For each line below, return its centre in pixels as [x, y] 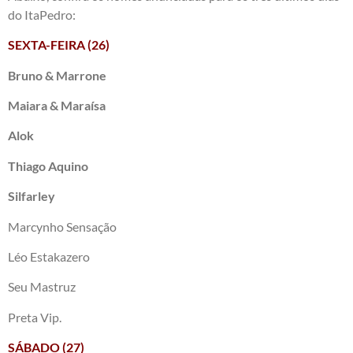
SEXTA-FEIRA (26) [59, 45]
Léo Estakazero [49, 256]
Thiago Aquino [48, 165]
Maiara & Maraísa [57, 105]
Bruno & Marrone [57, 75]
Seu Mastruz [42, 287]
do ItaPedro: [42, 14]
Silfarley [32, 196]
